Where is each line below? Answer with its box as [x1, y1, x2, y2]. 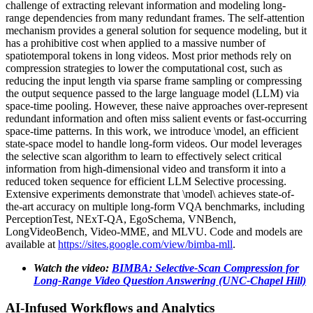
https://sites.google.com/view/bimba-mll [58, 238, 233, 250]
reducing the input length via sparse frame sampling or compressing [6, 74, 302, 87]
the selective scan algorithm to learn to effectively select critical [6, 150, 282, 162]
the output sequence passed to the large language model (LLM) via [6, 87, 299, 99]
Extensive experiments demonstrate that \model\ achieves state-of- [6, 187, 294, 200]
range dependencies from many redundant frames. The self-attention [6, 11, 305, 24]
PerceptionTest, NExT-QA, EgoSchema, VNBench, [6, 212, 236, 225]
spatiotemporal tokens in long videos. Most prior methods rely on [6, 49, 291, 61]
